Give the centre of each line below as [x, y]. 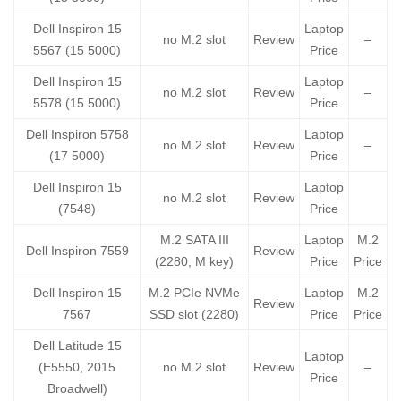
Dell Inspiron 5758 [77, 135]
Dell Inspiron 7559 [77, 251]
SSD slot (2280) [194, 315]
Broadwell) [77, 389]
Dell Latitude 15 [77, 346]
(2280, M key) [194, 262]
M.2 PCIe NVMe [194, 293]
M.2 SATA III [194, 240]
